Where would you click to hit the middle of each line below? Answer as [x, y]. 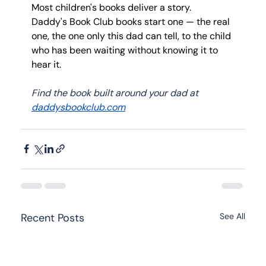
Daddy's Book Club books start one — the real [132, 21]
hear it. [46, 64]
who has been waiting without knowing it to [126, 50]
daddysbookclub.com [78, 107]
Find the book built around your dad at [116, 93]
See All [233, 216]
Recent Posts [52, 218]
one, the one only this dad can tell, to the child [132, 36]
